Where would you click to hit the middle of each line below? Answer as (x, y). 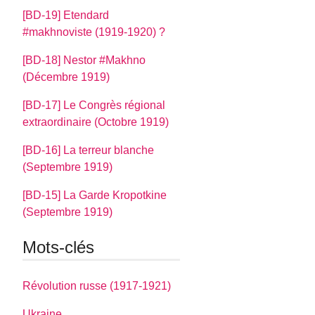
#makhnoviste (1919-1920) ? (94, 32)
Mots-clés (59, 247)
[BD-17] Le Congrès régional (94, 105)
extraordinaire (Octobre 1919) (96, 122)
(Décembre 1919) (66, 77)
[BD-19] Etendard (66, 15)
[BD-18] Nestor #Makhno (84, 60)
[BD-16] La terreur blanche (89, 150)
